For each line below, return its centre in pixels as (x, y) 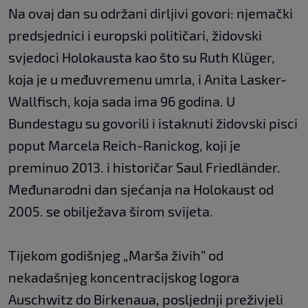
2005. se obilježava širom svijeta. (111, 211)
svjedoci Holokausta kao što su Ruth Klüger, (142, 57)
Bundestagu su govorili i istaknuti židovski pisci (153, 123)
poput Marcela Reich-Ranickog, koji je (124, 145)
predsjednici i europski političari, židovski (135, 35)
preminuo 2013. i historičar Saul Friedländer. (144, 167)
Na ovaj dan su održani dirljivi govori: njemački (151, 13)
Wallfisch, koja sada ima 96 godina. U (122, 101)
